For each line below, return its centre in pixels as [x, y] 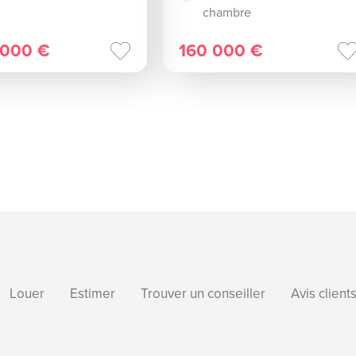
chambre [227, 12]
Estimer [92, 293]
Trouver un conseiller [203, 293]
